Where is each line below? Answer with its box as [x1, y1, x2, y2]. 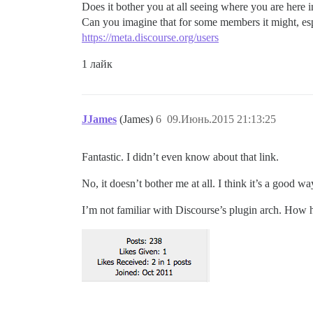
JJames [82, 112, 117, 125]
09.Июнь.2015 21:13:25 [167, 112, 276, 125]
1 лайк [82, 57, 112, 70]
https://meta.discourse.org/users [82, 31, 219, 43]
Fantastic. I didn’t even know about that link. [82, 150, 279, 163]
